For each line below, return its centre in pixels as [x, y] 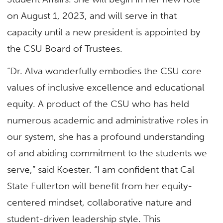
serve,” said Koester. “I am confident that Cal [101, 170]
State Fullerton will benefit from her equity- [100, 186]
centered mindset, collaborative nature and [100, 203]
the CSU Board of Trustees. [65, 49]
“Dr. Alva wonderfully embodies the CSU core [105, 71]
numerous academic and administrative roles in [108, 120]
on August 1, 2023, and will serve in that [92, 16]
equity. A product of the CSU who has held [98, 104]
